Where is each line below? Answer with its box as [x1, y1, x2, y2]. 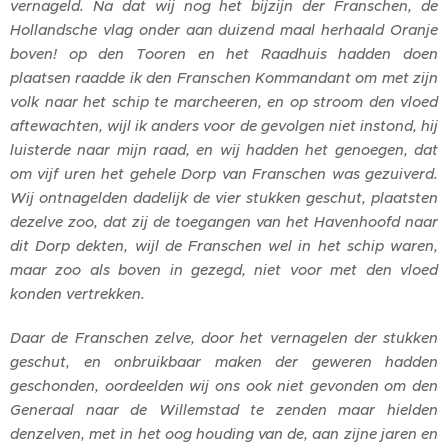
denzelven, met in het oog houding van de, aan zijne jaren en [10, 424, 438, 443]
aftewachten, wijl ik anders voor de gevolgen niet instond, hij [10, 116, 438, 135]
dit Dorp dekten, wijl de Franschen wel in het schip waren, [10, 236, 438, 255]
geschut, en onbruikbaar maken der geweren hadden [10, 352, 438, 371]
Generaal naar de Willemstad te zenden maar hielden [10, 400, 438, 419]
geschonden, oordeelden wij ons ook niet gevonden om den [10, 376, 438, 395]
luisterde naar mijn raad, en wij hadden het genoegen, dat [10, 140, 438, 159]
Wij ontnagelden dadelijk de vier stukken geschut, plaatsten [10, 188, 438, 207]
